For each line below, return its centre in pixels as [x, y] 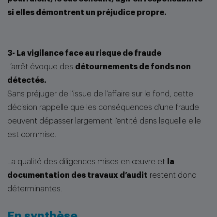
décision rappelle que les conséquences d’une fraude [103, 108]
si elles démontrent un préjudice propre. [87, 13]
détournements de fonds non [133, 67]
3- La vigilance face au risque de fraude [84, 53]
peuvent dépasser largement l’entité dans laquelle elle [104, 121]
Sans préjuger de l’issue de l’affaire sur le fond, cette [100, 94]
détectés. [27, 80]
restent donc [172, 175]
